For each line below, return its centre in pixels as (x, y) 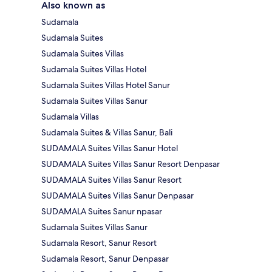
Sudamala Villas (70, 116)
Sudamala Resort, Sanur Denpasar (105, 258)
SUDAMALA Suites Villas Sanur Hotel (110, 148)
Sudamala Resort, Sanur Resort (99, 243)
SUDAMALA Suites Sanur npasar (102, 211)
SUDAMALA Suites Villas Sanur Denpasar (117, 195)
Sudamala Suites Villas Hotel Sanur (106, 85)
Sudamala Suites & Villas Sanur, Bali (107, 132)
